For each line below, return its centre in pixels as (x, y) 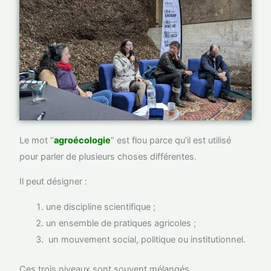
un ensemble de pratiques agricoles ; (121, 223)
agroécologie (83, 140)
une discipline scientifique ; (101, 207)
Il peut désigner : (54, 182)
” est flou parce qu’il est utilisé (171, 140)
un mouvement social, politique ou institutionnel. (146, 239)
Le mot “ (37, 140)
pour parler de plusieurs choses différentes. (108, 156)
